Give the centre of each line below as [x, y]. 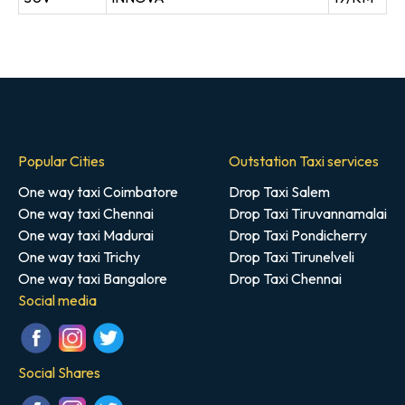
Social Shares [59, 372]
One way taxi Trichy [79, 257]
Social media [57, 300]
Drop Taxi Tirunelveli [292, 257]
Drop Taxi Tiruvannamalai [308, 213]
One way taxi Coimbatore [98, 192]
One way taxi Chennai [86, 213]
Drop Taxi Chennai [285, 278]
